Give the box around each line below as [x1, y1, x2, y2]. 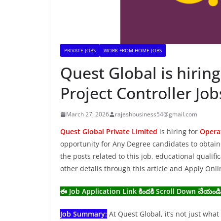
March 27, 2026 [66, 110, 109, 118]
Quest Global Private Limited [60, 127, 157, 136]
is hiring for [159, 127, 200, 136]
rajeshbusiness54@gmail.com [115, 110, 197, 118]
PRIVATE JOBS [64, 47, 96, 54]
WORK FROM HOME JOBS [104, 47, 162, 54]
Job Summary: [60, 209, 107, 219]
